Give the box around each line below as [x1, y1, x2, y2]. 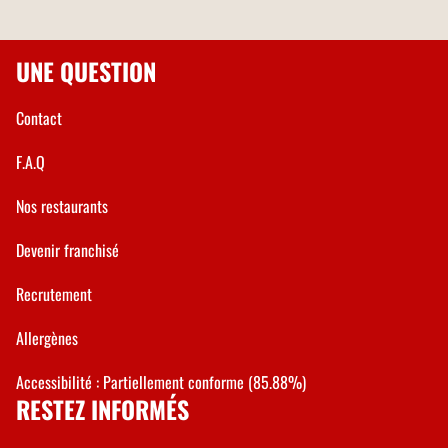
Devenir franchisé [16, 237, 119, 262]
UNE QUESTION [16, 52, 156, 89]
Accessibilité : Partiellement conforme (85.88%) [16, 369, 306, 394]
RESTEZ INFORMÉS [16, 390, 189, 427]
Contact [16, 105, 62, 130]
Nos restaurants [16, 193, 108, 218]
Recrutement [16, 281, 92, 306]
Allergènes [16, 325, 78, 350]
